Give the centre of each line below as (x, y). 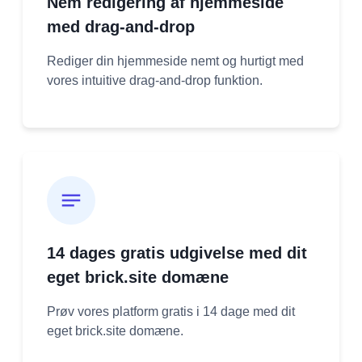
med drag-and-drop (121, 26)
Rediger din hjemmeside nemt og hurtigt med (175, 61)
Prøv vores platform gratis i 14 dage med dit (171, 311)
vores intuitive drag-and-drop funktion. (155, 80)
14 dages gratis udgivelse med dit (177, 253)
